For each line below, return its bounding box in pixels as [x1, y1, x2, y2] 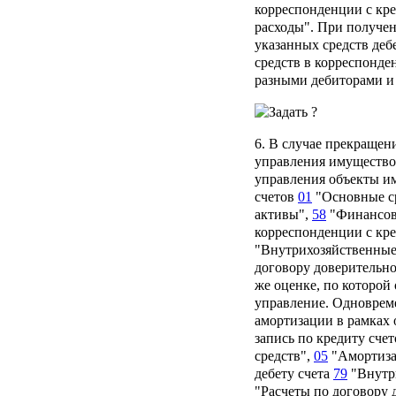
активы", [255, 206, 312, 224]
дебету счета [255, 365, 333, 383]
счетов [255, 188, 298, 206]
